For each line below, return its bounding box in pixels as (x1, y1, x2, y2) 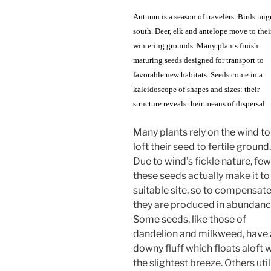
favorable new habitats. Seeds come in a (133, 70, 263, 80)
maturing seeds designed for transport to (133, 56, 264, 65)
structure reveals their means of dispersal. (133, 99, 267, 109)
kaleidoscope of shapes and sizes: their (133, 85, 260, 94)
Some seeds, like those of (133, 214, 246, 226)
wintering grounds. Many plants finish (133, 41, 258, 51)
